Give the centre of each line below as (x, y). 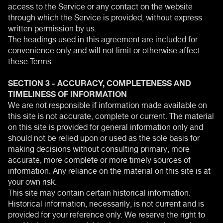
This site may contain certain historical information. (99, 191)
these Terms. (31, 60)
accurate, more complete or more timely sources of (99, 159)
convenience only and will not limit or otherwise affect (104, 49)
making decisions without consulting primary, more (99, 148)
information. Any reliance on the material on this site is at (109, 169)
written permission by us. (52, 27)
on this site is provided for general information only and (106, 126)
